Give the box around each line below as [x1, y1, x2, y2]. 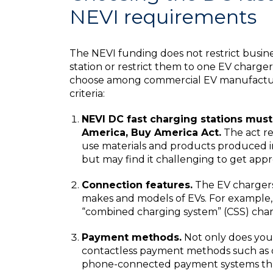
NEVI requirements [69, 5, 257, 29]
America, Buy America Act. [82, 127, 221, 138]
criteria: [69, 88, 105, 99]
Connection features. [82, 179, 193, 191]
